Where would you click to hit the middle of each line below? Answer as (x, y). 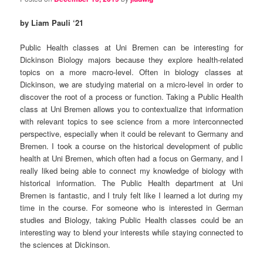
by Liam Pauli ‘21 (52, 23)
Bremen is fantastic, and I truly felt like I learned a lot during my (131, 195)
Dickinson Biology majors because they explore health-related (131, 60)
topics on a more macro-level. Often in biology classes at (131, 72)
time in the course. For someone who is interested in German (131, 208)
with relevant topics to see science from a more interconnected (131, 122)
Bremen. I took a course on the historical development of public (131, 146)
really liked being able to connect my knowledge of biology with (131, 171)
